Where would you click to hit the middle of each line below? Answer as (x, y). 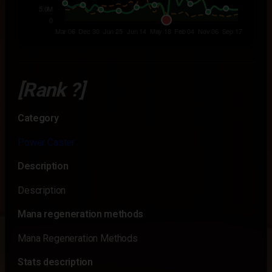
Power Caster (46, 142)
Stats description (55, 262)
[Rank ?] (51, 90)
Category (38, 118)
